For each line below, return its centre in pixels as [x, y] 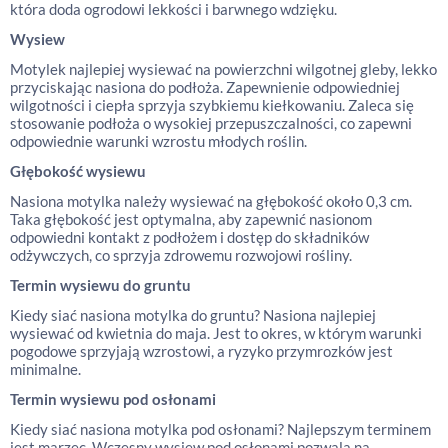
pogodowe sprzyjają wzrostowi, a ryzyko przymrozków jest [201, 351]
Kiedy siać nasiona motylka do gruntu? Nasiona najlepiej [193, 315]
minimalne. [45, 369]
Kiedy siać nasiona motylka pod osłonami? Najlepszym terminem [220, 429]
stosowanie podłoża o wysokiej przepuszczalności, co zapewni [211, 123]
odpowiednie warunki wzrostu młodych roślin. [158, 141]
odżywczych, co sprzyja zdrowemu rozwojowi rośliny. [181, 255]
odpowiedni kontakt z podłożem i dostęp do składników [189, 237]
